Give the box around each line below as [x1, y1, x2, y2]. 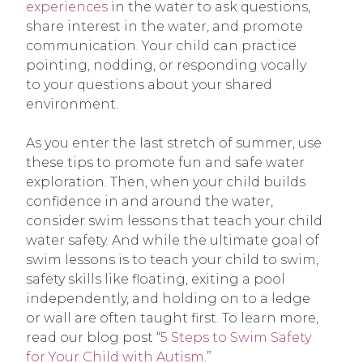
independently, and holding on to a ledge [26, 291, 310, 307]
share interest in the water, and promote [26, 19, 303, 35]
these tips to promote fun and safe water [26, 155, 305, 171]
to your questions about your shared [26, 77, 272, 93]
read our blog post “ [26, 330, 160, 346]
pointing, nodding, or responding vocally [26, 58, 306, 74]
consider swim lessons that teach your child [26, 213, 322, 229]
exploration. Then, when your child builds [26, 174, 305, 190]
